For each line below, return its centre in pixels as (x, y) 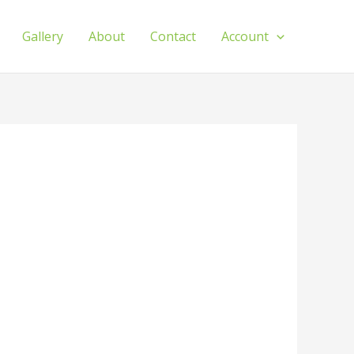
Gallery (43, 36)
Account (245, 36)
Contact (173, 36)
